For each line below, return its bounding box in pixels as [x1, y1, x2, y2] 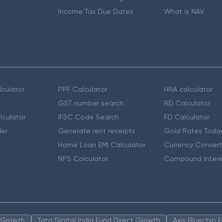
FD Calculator [164, 112, 210, 121]
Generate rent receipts [57, 126, 135, 135]
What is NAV [164, 7, 205, 15]
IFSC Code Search [57, 112, 119, 121]
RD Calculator [164, 99, 211, 107]
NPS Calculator [57, 154, 108, 163]
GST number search [57, 99, 123, 107]
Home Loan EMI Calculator [57, 140, 145, 149]
